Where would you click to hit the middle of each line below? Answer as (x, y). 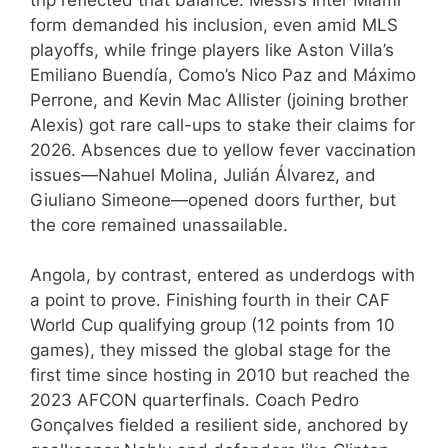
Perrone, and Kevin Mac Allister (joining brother (219, 99)
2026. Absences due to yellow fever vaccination (223, 149)
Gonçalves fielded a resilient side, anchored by (219, 425)
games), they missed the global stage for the (210, 350)
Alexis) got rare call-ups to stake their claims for (222, 124)
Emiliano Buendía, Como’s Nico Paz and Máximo (223, 74)
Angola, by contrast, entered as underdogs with (222, 275)
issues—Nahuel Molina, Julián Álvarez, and (203, 174)
